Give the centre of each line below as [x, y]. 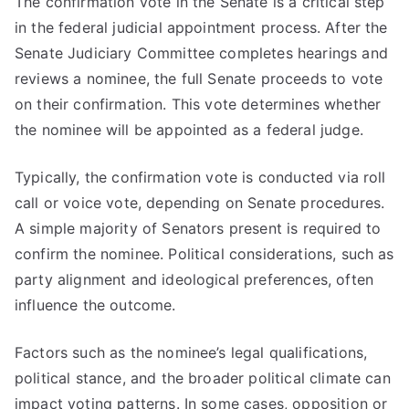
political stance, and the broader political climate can [203, 378]
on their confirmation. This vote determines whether [198, 104]
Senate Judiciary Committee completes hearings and [201, 53]
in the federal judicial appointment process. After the [201, 27]
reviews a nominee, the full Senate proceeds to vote [199, 79]
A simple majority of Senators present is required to [198, 228]
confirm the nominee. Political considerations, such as [204, 254]
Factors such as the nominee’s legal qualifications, [191, 352]
